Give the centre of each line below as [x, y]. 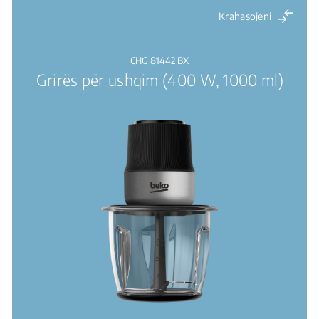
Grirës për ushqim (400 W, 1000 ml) [159, 80]
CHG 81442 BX [160, 61]
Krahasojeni [245, 16]
